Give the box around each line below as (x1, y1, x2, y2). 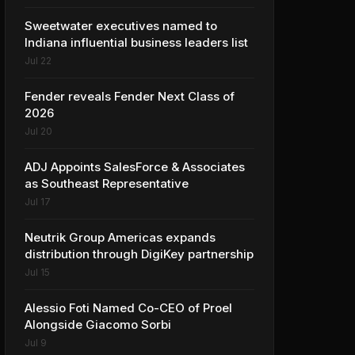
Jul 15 (25, 266, 50, 278)
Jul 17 (25, 196, 51, 208)
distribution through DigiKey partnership (25, 246, 254, 261)
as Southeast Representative (25, 176, 189, 191)
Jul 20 (25, 125, 52, 137)
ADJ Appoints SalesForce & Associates (25, 159, 245, 174)
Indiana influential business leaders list (25, 35, 248, 50)
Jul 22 (25, 55, 52, 67)
